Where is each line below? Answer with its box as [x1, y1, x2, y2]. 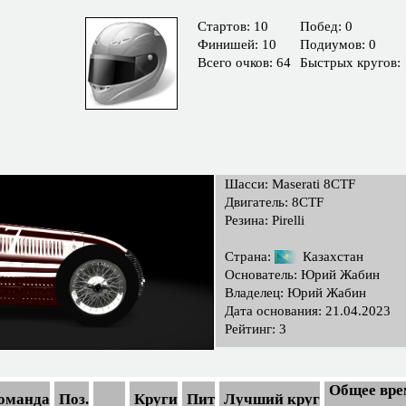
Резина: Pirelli [225, 213, 304, 227]
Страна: [225, 249, 275, 264]
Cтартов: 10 [198, 19, 269, 34]
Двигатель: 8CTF [225, 195, 324, 209]
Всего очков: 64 [198, 55, 292, 70]
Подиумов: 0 [300, 37, 377, 52]
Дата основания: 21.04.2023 [225, 304, 391, 319]
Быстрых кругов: [300, 55, 401, 70]
